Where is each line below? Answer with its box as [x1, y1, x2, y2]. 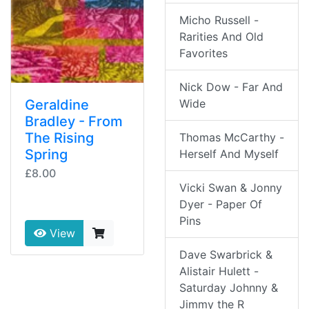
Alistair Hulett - [179, 264, 259, 279]
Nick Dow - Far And [179, 80, 283, 94]
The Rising [25, 130, 94, 147]
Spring [25, 146, 68, 163]
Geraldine [25, 97, 89, 114]
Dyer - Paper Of [179, 197, 262, 212]
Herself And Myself [179, 147, 279, 161]
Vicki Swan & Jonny [179, 181, 282, 195]
